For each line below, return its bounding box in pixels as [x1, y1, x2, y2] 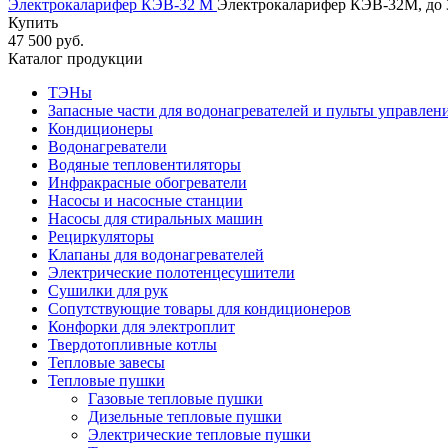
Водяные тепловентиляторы [48, 156, 241, 174]
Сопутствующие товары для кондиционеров [48, 300, 351, 318]
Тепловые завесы [48, 354, 165, 372]
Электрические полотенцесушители [48, 264, 295, 282]
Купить [8, 14, 58, 32]
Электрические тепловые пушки [88, 426, 311, 444]
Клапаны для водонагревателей [48, 246, 264, 264]
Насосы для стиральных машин [48, 210, 263, 228]
